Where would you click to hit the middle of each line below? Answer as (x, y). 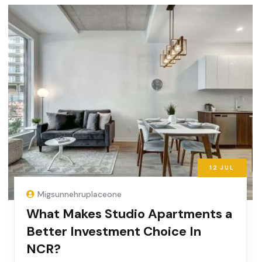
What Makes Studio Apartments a (129, 214)
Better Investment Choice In (114, 232)
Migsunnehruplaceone (80, 194)
